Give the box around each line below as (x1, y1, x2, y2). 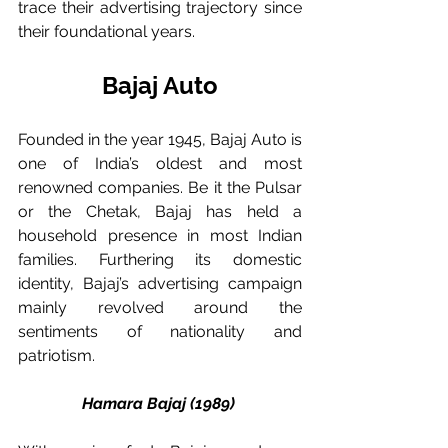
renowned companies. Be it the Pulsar (18, 178, 302, 197)
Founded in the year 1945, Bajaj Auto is (18, 130, 302, 149)
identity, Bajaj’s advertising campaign (18, 274, 302, 293)
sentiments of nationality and (18, 322, 302, 341)
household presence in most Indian (18, 226, 302, 245)
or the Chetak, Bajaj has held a (18, 202, 302, 221)
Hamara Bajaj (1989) (81, 394, 239, 413)
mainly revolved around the (18, 298, 302, 317)
